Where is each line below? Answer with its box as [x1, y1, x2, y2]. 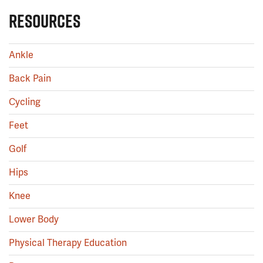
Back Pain [9, 72, 51, 85]
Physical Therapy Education [9, 237, 127, 249]
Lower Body [9, 213, 59, 226]
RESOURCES [9, 7, 80, 34]
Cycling [9, 96, 41, 109]
